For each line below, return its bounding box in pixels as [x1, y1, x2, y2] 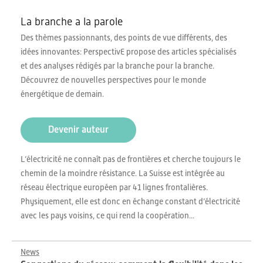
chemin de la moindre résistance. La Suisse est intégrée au [21, 168, 225, 178]
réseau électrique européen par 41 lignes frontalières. [21, 183, 208, 192]
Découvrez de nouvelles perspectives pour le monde [21, 75, 206, 85]
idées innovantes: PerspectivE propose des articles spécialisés [21, 47, 237, 56]
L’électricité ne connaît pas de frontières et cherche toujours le [21, 154, 241, 164]
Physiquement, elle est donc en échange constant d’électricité [21, 197, 240, 206]
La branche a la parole [21, 16, 123, 28]
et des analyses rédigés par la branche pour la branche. [21, 61, 214, 70]
